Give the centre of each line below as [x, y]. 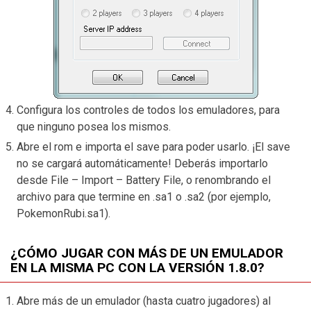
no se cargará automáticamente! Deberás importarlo [142, 164]
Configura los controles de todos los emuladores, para [148, 110]
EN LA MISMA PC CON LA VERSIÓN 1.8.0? [137, 268]
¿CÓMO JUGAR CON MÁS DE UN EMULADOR [147, 253]
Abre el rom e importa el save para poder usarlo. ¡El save [153, 147]
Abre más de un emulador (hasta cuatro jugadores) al [144, 301]
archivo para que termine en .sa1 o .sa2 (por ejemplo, [144, 197]
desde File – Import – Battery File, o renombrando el [144, 180]
